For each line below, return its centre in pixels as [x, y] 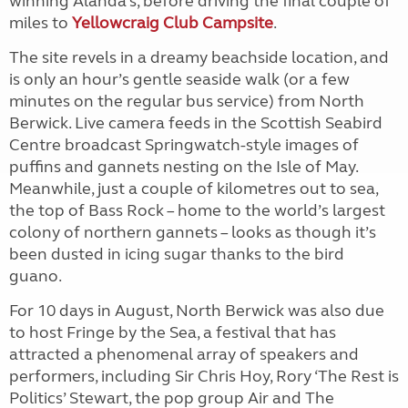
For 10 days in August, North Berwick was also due [197, 311]
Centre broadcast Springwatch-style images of [184, 145]
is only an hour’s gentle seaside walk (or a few [179, 79]
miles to [41, 23]
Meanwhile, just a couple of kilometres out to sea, [194, 189]
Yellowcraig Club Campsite [173, 23]
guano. [36, 276]
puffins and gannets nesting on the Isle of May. [184, 167]
